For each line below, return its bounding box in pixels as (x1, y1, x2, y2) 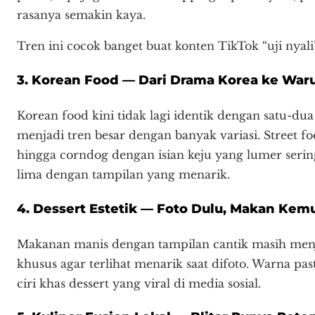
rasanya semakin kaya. (17, 7, 146, 22)
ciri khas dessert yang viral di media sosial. (17, 276, 261, 290)
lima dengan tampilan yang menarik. (17, 167, 230, 181)
